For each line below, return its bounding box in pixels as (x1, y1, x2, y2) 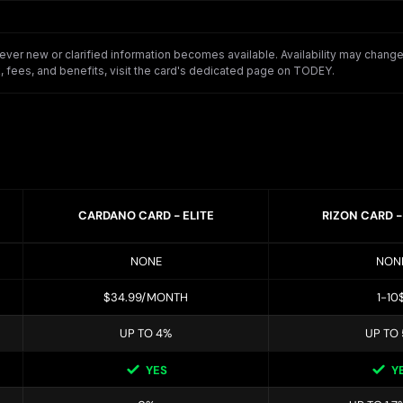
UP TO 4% (120, 326, 172, 342)
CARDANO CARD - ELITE (77, 208, 214, 224)
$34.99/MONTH (103, 290, 188, 306)
